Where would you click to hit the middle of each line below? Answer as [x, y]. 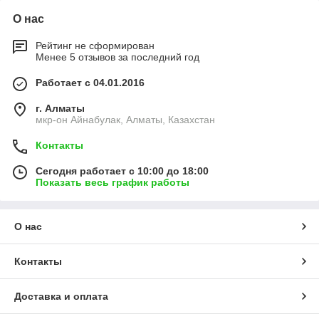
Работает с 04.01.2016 [90, 83]
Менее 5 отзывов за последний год [117, 57]
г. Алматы [60, 108]
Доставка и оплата [61, 296]
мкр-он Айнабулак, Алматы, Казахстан [125, 120]
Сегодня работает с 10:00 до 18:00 [122, 171]
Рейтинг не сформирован [95, 46]
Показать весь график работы [113, 182]
